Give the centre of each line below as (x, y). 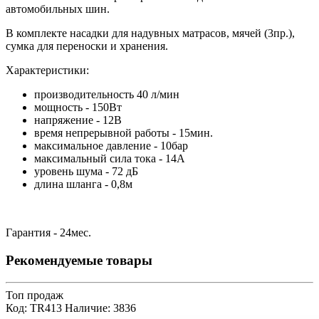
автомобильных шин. (58, 9)
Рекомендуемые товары (79, 260)
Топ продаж (35, 295)
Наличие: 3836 (100, 308)
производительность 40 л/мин (107, 95)
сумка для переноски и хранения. (87, 46)
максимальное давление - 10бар (111, 146)
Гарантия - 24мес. (48, 233)
